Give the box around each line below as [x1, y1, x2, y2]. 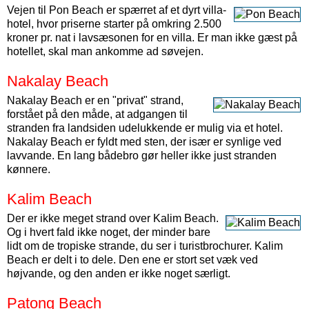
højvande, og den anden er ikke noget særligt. [7, 268, 230, 279]
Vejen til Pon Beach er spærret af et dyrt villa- [7, 4, 226, 16]
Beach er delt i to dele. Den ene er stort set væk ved [7, 254, 258, 266]
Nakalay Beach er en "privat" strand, [7, 94, 183, 106]
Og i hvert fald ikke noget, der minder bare [7, 226, 210, 238]
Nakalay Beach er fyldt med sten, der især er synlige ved [7, 136, 281, 148]
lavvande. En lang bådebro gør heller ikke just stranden [7, 150, 277, 161]
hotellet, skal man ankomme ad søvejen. [7, 46, 203, 57]
